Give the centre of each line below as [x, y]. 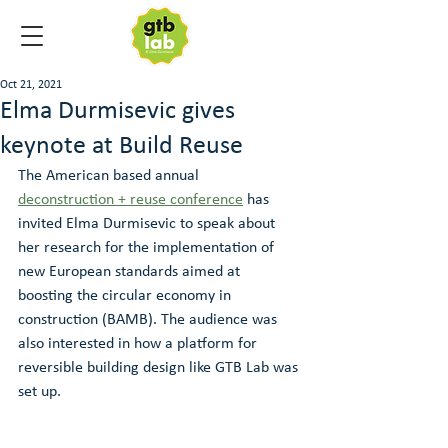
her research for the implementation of [148, 248]
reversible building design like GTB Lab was [160, 368]
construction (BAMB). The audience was [149, 320]
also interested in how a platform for [139, 344]
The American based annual [110, 176]
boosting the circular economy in [126, 296]
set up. [39, 392]
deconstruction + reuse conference [130, 200]
